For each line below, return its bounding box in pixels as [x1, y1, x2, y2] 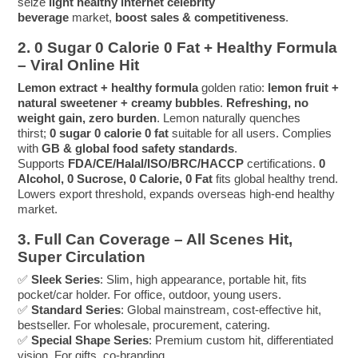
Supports [18, 157, 69, 171]
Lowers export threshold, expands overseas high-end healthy [18, 187, 336, 201]
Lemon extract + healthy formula [18, 81, 199, 95]
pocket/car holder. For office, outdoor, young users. [18, 288, 282, 302]
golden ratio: [198, 81, 268, 95]
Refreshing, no [226, 96, 309, 110]
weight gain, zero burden [18, 111, 157, 125]
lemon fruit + [268, 81, 340, 95]
